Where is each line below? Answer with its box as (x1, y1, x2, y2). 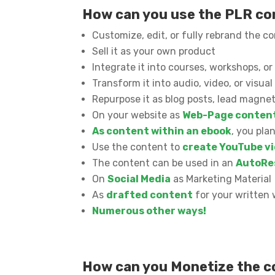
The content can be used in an (92, 157, 236, 169)
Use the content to (92, 141, 183, 153)
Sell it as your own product (92, 45, 216, 57)
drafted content (106, 188, 193, 201)
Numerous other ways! (92, 204, 207, 217)
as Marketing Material (171, 172, 272, 185)
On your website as (92, 109, 183, 121)
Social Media (107, 172, 171, 185)
